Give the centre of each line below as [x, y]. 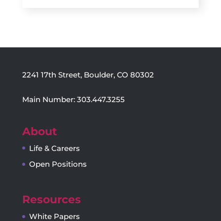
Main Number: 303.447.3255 [73, 100]
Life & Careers [54, 148]
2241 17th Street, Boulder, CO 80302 [88, 75]
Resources [51, 199]
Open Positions [58, 164]
